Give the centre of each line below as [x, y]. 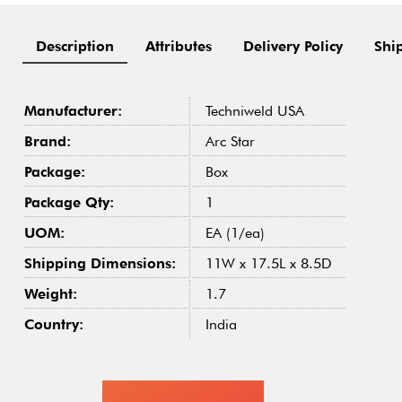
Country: [54, 324]
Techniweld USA [255, 111]
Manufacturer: [73, 111]
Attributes [179, 46]
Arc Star [230, 141]
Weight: [51, 294]
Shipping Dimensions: [100, 263]
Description [75, 46]
